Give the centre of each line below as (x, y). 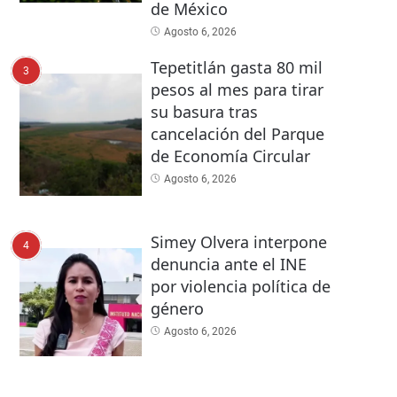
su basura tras (204, 112)
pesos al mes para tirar (237, 90)
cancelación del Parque (237, 134)
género (177, 308)
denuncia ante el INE (228, 264)
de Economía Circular (230, 156)
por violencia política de (240, 286)
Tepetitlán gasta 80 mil (236, 68)
